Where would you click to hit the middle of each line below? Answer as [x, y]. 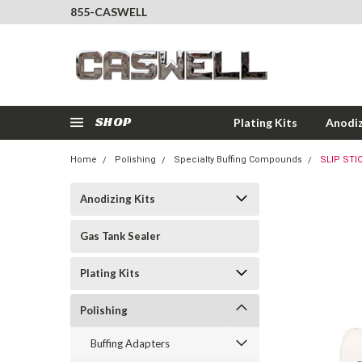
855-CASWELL [109, 12]
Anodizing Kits [118, 199]
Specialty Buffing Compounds [238, 160]
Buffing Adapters [130, 343]
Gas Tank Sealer [120, 236]
